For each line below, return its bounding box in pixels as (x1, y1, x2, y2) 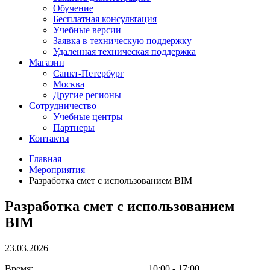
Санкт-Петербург (53, 67, 124, 78)
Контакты (29, 133, 69, 143)
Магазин (29, 57, 64, 67)
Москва (53, 78, 84, 89)
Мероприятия (29, 164, 85, 175)
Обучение (53, 2, 93, 13)
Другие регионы (53, 89, 121, 100)
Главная (29, 153, 61, 164)
